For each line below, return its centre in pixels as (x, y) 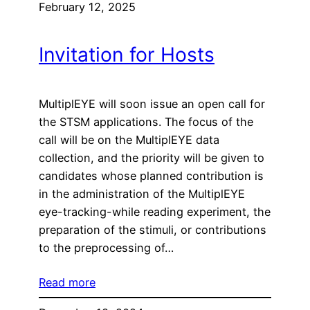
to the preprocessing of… (106, 247)
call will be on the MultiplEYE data (129, 139)
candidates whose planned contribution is (151, 175)
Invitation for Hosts (127, 55)
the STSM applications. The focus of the (146, 121)
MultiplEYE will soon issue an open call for (152, 103)
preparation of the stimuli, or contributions (153, 229)
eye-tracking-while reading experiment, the (155, 211)
